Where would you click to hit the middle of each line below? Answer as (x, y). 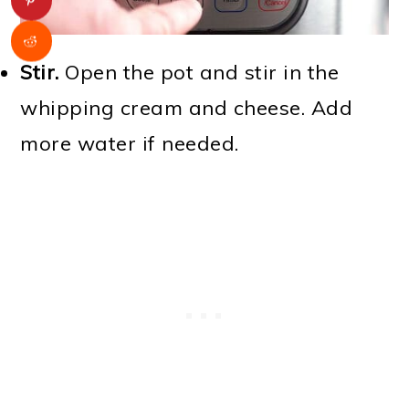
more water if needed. (130, 144)
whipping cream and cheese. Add (187, 108)
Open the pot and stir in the (199, 73)
